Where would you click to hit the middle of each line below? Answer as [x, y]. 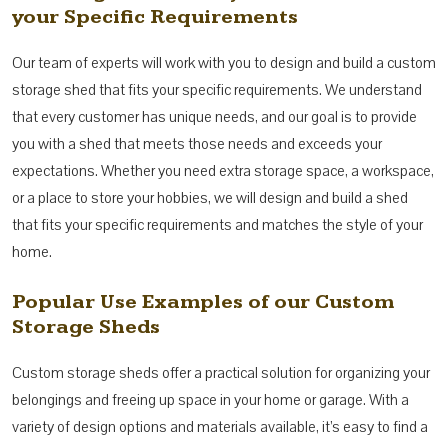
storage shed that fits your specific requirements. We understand [217, 89]
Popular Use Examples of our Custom [203, 301]
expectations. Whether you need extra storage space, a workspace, [223, 170]
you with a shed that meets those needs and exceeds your [197, 143]
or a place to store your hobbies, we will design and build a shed [210, 197]
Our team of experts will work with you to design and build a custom [224, 62]
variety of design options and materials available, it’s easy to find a [220, 426]
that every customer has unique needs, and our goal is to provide [214, 116]
